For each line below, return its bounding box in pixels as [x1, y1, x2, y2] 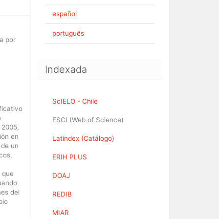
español [52, 10, 77, 18]
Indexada [45, 64, 87, 75]
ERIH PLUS [52, 153, 87, 161]
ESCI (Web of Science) [52, 116, 124, 124]
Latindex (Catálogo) [52, 134, 114, 142]
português [52, 29, 84, 37]
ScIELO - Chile [52, 97, 98, 105]
